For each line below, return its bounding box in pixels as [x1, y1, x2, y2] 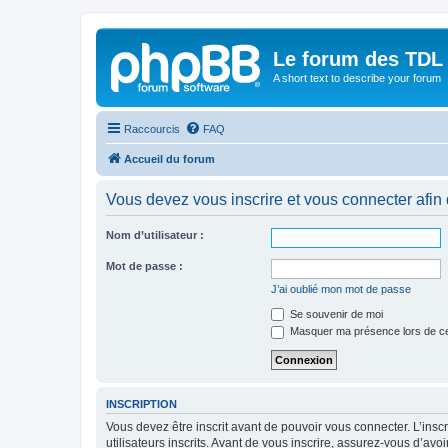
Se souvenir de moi [287, 307, 383, 320]
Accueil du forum [124, 152, 215, 165]
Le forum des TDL [273, 48, 443, 70]
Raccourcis [124, 122, 180, 135]
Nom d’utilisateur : [106, 228, 204, 241]
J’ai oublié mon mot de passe [271, 282, 411, 295]
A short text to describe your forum [273, 72, 441, 84]
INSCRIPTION [106, 397, 177, 410]
